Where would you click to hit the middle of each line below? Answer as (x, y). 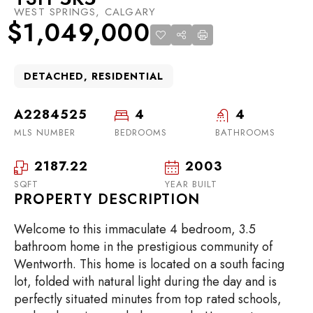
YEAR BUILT (191, 184)
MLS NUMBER (45, 133)
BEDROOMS (141, 133)
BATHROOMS (245, 133)
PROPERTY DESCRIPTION (107, 200)
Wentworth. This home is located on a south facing (149, 264)
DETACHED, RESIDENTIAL (94, 77)
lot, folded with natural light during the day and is (145, 282)
